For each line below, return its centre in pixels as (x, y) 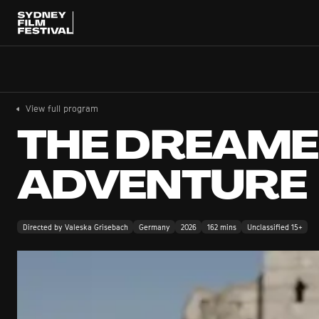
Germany (154, 227)
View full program (62, 109)
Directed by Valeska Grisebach (75, 227)
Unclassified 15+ (274, 227)
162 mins (221, 227)
